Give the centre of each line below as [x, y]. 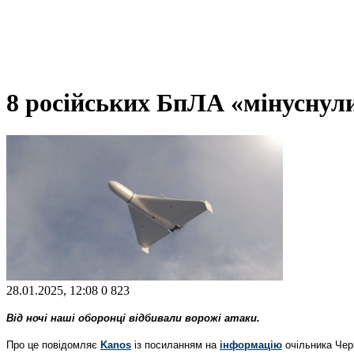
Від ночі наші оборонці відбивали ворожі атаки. [133, 318]
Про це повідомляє [53, 345]
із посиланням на [177, 345]
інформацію [251, 345]
